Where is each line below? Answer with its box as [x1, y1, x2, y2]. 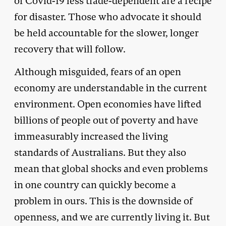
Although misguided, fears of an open [14, 65, 181, 78]
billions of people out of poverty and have [14, 114, 198, 127]
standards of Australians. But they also [14, 146, 186, 159]
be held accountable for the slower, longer [14, 26, 199, 39]
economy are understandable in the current [14, 81, 207, 94]
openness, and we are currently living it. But [14, 210, 210, 223]
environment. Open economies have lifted [14, 97, 201, 110]
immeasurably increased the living [14, 130, 168, 143]
